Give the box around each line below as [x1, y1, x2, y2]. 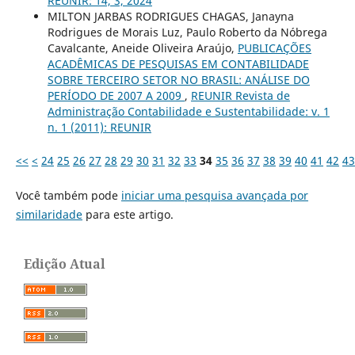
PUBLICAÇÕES [237, 40, 311, 56]
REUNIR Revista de [190, 88, 290, 104]
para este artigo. [82, 207, 174, 223]
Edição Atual [24, 255, 105, 273]
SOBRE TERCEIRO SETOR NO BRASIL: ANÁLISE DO [47, 72, 310, 88]
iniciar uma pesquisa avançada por [120, 188, 308, 204]
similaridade [15, 207, 82, 223]
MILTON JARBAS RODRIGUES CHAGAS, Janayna [47, 9, 294, 25]
